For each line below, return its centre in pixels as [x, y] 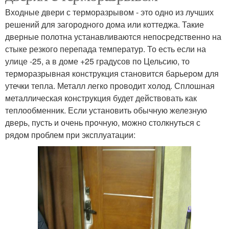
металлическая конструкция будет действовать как [101, 98]
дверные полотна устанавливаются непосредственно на [113, 36]
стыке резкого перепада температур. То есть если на [106, 49]
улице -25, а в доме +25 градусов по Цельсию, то [97, 61]
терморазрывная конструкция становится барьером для [112, 73]
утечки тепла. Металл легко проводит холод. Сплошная [110, 85]
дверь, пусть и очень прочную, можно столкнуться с [103, 122]
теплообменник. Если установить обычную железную [106, 110]
